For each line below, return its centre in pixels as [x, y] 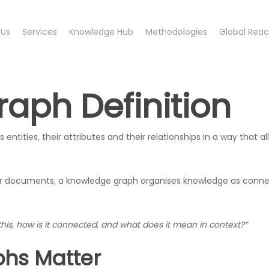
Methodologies [176, 32]
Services [39, 32]
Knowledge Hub [101, 32]
